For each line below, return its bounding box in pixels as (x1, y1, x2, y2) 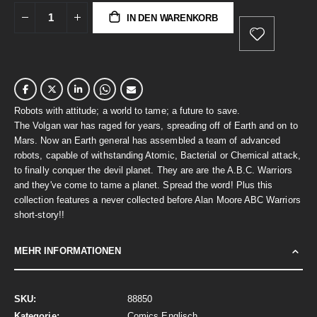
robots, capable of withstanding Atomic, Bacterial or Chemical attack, (14, 149, 301, 161)
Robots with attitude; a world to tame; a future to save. (14, 105, 240, 116)
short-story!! (14, 209, 64, 220)
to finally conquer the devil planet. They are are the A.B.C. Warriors (14, 164, 292, 175)
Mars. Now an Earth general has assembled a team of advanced (14, 134, 281, 146)
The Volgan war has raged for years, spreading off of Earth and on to (14, 120, 298, 131)
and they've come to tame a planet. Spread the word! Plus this (14, 179, 273, 190)
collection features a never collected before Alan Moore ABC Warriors (14, 194, 301, 205)
